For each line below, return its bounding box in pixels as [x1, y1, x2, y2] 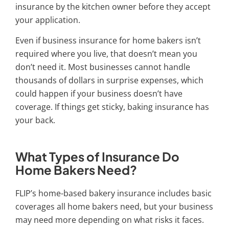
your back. [15, 114, 55, 126]
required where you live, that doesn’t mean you [15, 48, 197, 60]
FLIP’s [15, 187, 38, 199]
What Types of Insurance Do [15, 148, 179, 164]
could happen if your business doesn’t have [15, 88, 182, 100]
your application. [15, 14, 82, 26]
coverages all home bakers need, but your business [15, 200, 213, 212]
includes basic [155, 187, 212, 199]
